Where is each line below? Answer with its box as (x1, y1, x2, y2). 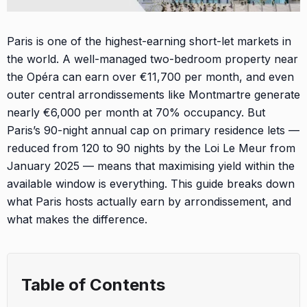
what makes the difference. (7, 212, 147, 226)
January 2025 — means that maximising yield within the (7, 158, 295, 173)
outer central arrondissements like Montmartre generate (7, 87, 300, 101)
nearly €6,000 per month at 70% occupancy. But (7, 105, 265, 119)
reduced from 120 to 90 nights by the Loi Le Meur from (7, 140, 295, 155)
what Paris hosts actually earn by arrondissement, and (7, 194, 291, 208)
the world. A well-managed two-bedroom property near (7, 51, 298, 66)
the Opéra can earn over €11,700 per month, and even (7, 69, 294, 84)
